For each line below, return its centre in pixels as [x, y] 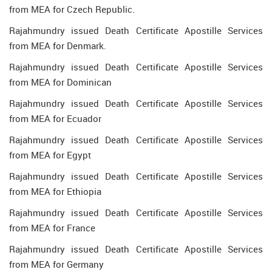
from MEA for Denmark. [58, 46]
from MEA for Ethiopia [55, 191]
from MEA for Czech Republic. [72, 9]
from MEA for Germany [56, 264]
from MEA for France [52, 228]
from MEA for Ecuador [55, 118]
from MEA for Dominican [60, 82]
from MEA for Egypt [50, 155]
